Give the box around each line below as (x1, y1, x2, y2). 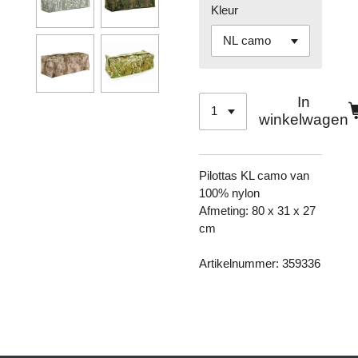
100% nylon (199, 185, 263, 200)
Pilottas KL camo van (199, 168, 309, 182)
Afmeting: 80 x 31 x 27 (199, 203, 316, 217)
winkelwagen (259, 111, 349, 129)
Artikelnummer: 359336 (199, 256, 320, 270)
